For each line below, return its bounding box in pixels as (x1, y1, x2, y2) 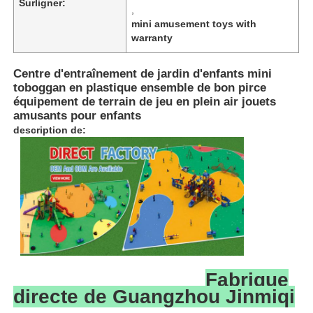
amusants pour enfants (13, 108, 142, 122)
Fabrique (205, 268, 289, 291)
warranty (131, 31, 173, 43)
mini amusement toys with (131, 17, 257, 29)
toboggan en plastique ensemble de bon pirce (13, 80, 267, 94)
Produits (24, 258, 68, 272)
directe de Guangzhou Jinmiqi (13, 285, 296, 307)
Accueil (24, 214, 64, 228)
